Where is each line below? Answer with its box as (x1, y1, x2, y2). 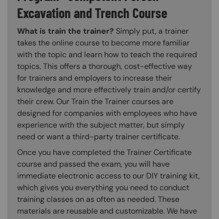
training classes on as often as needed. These (17, 194, 179, 205)
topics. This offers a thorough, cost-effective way (17, 61, 192, 72)
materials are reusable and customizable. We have (17, 206, 197, 217)
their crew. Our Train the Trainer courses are (17, 96, 174, 107)
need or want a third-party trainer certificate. (17, 131, 180, 142)
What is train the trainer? (17, 26, 114, 37)
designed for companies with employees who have (17, 108, 197, 119)
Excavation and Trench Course (17, 4, 167, 21)
